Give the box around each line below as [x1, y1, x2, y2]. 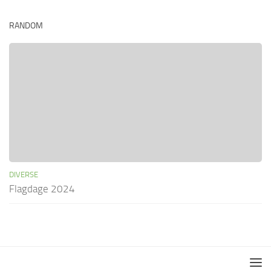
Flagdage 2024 [9, 183, 75, 195]
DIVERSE [9, 170, 38, 180]
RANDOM [9, 21, 43, 31]
